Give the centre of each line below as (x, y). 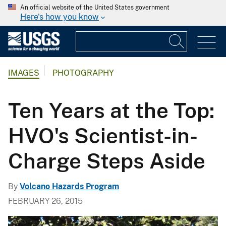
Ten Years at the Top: (111, 110)
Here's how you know (60, 17)
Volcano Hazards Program (69, 186)
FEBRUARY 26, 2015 (45, 201)
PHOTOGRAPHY (83, 73)
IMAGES (24, 73)
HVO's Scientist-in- (103, 135)
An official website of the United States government (95, 8)
